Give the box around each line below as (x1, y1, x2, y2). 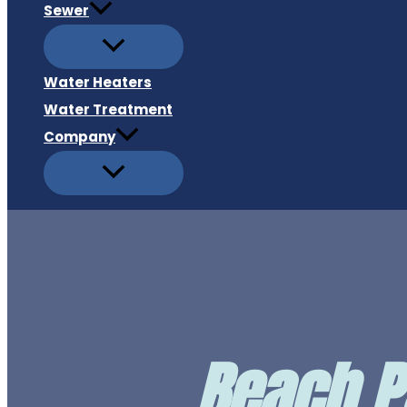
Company (44, 127, 115, 147)
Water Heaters (44, 73, 152, 93)
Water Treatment (44, 100, 173, 120)
